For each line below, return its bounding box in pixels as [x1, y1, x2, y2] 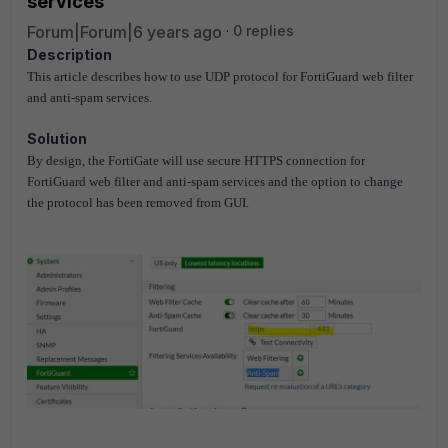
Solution [27, 130, 87, 147]
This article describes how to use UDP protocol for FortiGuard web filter [27, 69, 413, 84]
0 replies [233, 22, 294, 39]
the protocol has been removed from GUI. [27, 195, 249, 210]
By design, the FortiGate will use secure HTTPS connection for [27, 153, 365, 168]
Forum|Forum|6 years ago [27, 22, 222, 42]
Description [27, 46, 112, 63]
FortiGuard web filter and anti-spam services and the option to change [27, 174, 403, 189]
